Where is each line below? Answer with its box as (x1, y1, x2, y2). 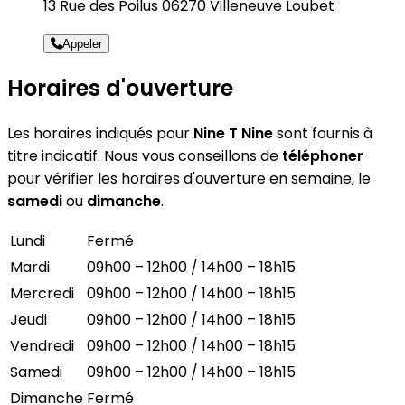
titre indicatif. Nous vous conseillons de (7, 145, 282, 166)
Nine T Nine (193, 122, 273, 144)
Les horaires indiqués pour (7, 122, 193, 144)
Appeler (62, 36, 102, 51)
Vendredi (10, 334, 74, 356)
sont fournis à (273, 122, 372, 144)
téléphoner (282, 145, 363, 166)
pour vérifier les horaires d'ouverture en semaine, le (7, 167, 371, 189)
